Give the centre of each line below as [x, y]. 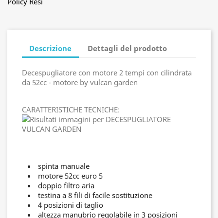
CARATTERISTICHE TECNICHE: [71, 109]
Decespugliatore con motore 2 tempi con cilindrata [107, 73]
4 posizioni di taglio [71, 205]
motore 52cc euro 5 [70, 176]
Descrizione [50, 48]
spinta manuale [64, 166]
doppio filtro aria [66, 185]
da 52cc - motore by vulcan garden [80, 82]
